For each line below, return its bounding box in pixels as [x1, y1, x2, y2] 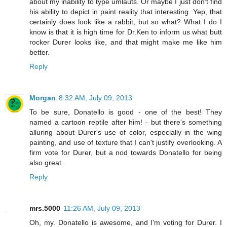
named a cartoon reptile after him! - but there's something [29, 118, 222, 126]
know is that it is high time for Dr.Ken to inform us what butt [29, 27, 222, 36]
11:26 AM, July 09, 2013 [63, 204, 140, 212]
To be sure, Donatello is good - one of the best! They [29, 107, 222, 116]
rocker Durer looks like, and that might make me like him [29, 37, 222, 46]
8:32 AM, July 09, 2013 [59, 93, 132, 102]
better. [29, 48, 50, 56]
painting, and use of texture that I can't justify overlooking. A [29, 138, 222, 146]
